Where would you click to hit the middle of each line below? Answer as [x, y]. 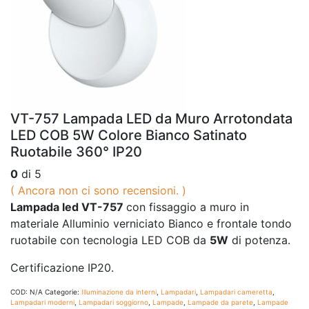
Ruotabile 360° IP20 [76, 151]
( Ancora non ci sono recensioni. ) [98, 190]
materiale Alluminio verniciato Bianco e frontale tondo [151, 223]
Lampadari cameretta [236, 291]
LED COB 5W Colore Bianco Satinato [129, 135]
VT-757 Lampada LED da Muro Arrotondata [151, 118]
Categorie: [63, 291]
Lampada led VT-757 [68, 207]
